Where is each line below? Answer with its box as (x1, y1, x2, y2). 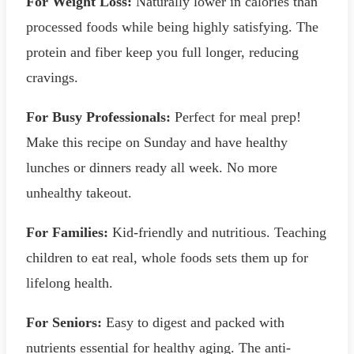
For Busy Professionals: (26, 109, 171, 125)
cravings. (26, 70, 78, 85)
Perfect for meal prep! (171, 109, 301, 125)
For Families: (26, 224, 108, 240)
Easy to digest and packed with (102, 314, 284, 330)
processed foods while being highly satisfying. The (26, 19, 318, 35)
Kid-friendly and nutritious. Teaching (108, 224, 326, 240)
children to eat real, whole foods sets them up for (26, 250, 308, 265)
